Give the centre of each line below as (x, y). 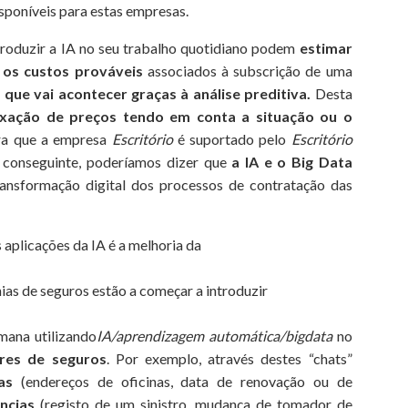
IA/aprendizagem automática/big (200, 335)
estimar (326, 47)
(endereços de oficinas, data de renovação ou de (183, 381)
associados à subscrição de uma (247, 70)
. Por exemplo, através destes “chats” (229, 358)
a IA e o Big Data (292, 161)
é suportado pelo (232, 138)
